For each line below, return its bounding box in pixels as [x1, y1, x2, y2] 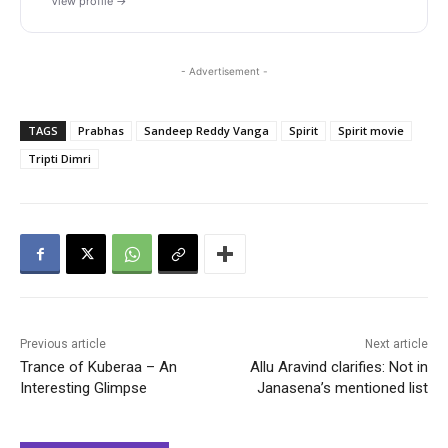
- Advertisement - [180, 65, 268, 78]
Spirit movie [338, 123, 404, 139]
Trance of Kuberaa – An [20, 358, 177, 377]
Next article [364, 337, 428, 352]
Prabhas [78, 123, 124, 139]
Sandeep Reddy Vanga [144, 123, 269, 139]
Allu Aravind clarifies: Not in [249, 358, 428, 377]
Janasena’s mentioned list [256, 379, 428, 398]
